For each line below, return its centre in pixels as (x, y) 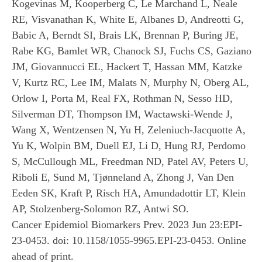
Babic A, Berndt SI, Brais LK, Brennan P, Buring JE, (125, 35)
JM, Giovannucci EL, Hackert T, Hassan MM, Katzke (127, 66)
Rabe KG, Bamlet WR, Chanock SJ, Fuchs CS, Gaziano (132, 51)
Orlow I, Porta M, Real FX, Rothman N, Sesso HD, (122, 98)
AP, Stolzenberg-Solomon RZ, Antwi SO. (100, 208)
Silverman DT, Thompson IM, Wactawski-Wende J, (122, 114)
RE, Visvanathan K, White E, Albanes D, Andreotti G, (128, 19)
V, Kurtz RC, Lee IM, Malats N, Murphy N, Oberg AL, (130, 82)
